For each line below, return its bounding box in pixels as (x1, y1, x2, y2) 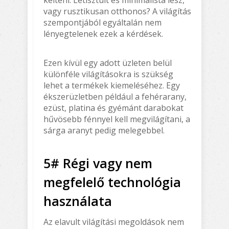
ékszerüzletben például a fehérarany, (43, 90, 187, 102)
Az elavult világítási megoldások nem (43, 216, 184, 227)
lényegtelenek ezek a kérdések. (43, 28, 163, 39)
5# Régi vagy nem (43, 154, 152, 172)
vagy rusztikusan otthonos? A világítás (43, 5, 191, 17)
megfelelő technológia (43, 173, 181, 191)
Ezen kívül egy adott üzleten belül (43, 57, 172, 68)
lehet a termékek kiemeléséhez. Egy (43, 79, 180, 91)
